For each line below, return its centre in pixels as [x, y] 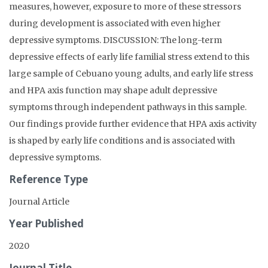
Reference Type [48, 179]
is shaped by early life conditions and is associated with [122, 141]
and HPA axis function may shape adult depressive [113, 90]
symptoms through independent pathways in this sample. [128, 107]
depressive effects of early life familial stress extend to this [129, 57]
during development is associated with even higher [115, 23]
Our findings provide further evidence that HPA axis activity [133, 124]
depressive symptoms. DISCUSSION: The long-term [115, 40]
